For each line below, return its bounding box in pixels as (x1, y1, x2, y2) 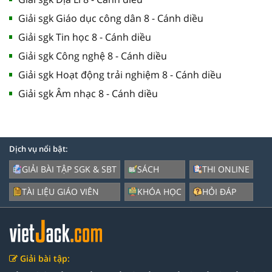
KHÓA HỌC (137, 185, 182, 197)
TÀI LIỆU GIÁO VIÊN (22, 185, 99, 197)
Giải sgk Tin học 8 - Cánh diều (18, 30, 151, 44)
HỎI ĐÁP (202, 185, 236, 197)
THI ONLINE (202, 163, 250, 175)
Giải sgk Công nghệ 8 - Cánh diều (18, 49, 167, 63)
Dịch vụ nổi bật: (9, 143, 68, 154)
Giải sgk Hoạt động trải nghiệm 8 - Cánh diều (18, 67, 222, 81)
